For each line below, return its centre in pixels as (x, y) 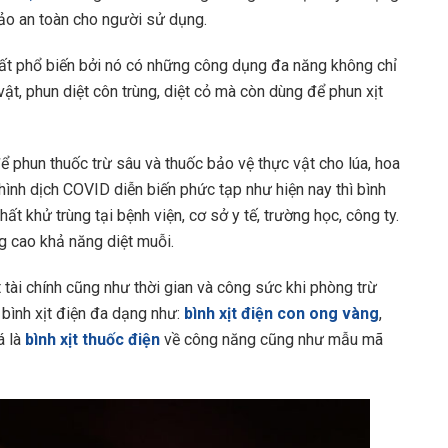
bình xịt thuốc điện (94, 339)
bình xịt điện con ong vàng (281, 313)
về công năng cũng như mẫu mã (273, 339)
